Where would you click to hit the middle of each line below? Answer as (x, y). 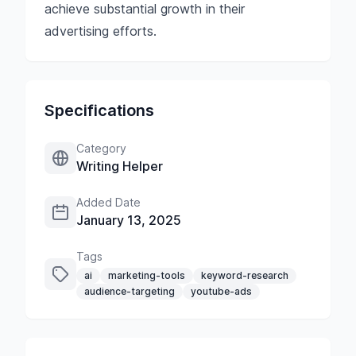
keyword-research (245, 275)
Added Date (108, 202)
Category (101, 148)
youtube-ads (221, 291)
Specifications (99, 110)
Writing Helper (120, 166)
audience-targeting (130, 291)
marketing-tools (147, 275)
